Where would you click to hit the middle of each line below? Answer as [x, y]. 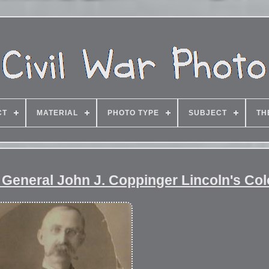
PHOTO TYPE [133, 113]
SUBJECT [208, 113]
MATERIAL [57, 113]
